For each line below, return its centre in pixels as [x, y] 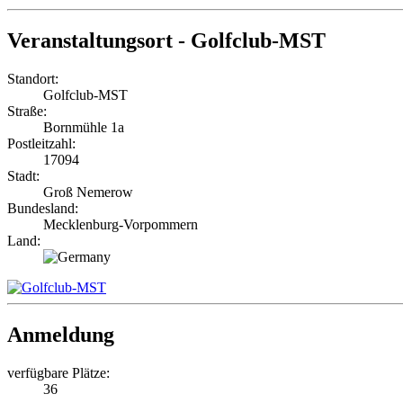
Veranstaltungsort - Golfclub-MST [166, 41]
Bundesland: [43, 209]
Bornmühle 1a [84, 128]
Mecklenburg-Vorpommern [121, 225]
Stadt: [23, 176]
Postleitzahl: [41, 144]
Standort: [33, 79]
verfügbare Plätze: [58, 373]
